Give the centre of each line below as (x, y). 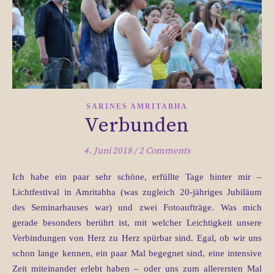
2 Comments (165, 151)
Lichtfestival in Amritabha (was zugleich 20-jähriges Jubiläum (137, 192)
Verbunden (137, 126)
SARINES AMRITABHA (137, 107)
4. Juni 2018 (108, 151)
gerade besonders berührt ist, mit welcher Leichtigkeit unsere (137, 223)
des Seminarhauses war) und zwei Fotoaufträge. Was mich (137, 208)
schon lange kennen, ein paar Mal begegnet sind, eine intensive (137, 254)
